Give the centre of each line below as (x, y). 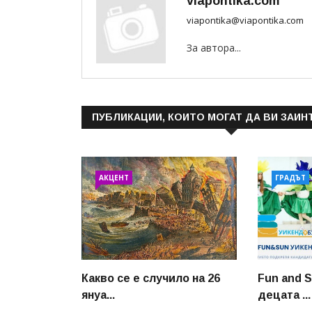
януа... (98, 295)
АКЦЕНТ (114, 178)
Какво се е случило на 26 (151, 279)
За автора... (214, 48)
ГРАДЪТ (291, 178)
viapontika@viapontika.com (245, 20)
